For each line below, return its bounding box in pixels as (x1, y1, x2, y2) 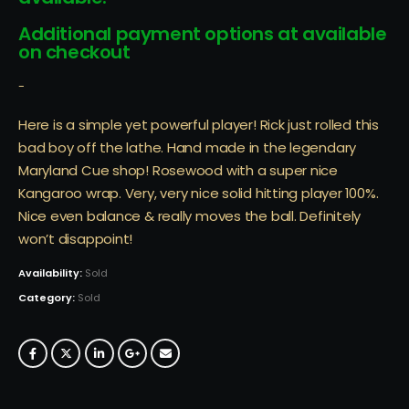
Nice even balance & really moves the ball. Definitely (18, 205, 362, 225)
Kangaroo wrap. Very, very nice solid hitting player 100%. (18, 183, 379, 203)
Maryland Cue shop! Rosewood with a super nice (18, 160, 338, 180)
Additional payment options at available (18, 21, 387, 47)
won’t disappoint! (18, 228, 133, 248)
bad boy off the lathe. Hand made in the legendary (18, 137, 357, 157)
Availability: (18, 266, 85, 281)
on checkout (18, 39, 131, 66)
